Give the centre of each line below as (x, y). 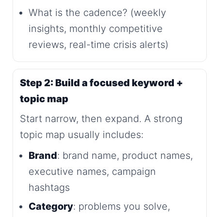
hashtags (49, 187)
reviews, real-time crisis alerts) (99, 44)
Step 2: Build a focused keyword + (101, 83)
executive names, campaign (92, 171)
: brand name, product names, (125, 155)
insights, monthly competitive (96, 28)
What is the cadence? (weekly (97, 12)
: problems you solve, (122, 206)
